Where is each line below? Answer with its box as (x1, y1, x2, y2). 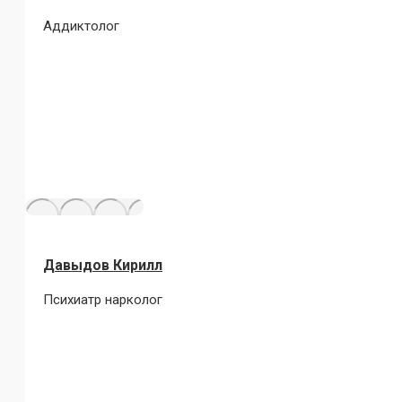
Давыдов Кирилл (43, 257, 162, 274)
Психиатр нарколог (43, 292, 162, 308)
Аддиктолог (43, 18, 119, 34)
